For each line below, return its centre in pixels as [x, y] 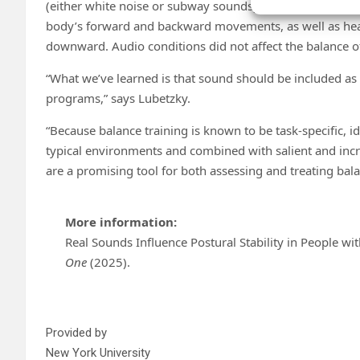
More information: [121, 221]
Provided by [76, 332]
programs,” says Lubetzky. [118, 98]
